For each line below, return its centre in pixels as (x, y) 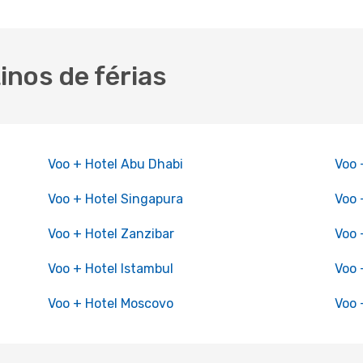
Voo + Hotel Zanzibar (111, 234)
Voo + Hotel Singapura (115, 199)
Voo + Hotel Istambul (110, 269)
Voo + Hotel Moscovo (110, 303)
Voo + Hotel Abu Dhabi (115, 164)
